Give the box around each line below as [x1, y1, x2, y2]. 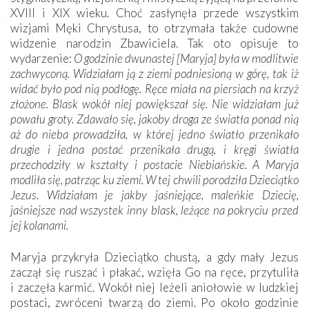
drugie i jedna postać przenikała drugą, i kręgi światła [10, 141, 299, 157]
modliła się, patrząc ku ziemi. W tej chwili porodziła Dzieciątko [10, 172, 299, 187]
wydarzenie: [10, 50, 74, 66]
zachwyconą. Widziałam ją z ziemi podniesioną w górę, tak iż [10, 66, 299, 81]
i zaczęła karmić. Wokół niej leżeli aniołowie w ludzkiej [10, 279, 299, 295]
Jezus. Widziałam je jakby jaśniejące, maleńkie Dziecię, [10, 187, 299, 202]
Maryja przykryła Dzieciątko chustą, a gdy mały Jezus [10, 249, 299, 264]
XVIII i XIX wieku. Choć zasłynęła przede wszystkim [10, 5, 299, 20]
